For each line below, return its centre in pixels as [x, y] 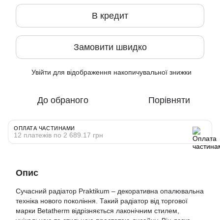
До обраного [63, 100]
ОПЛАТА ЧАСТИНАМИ [44, 128]
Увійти [41, 72]
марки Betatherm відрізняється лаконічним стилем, [97, 211]
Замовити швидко [110, 47]
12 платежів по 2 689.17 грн [58, 135]
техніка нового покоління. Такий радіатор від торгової [102, 201]
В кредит [110, 15]
